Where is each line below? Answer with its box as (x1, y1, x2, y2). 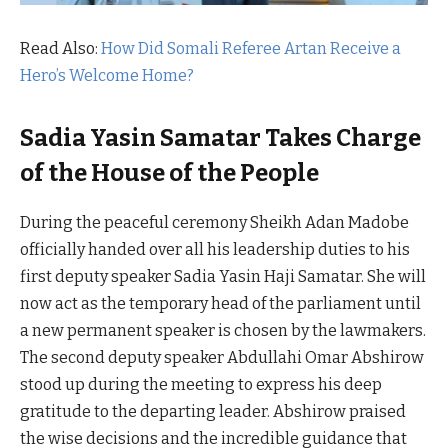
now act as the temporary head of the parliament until (20, 293, 421, 313)
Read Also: (20, 38, 101, 58)
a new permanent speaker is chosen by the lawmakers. (20, 320, 426, 340)
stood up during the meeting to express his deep (20, 374, 382, 394)
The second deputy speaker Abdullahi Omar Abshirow (20, 347, 424, 367)
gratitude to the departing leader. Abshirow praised (20, 401, 406, 421)
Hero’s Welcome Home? (20, 65, 194, 85)
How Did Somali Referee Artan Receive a (101, 38, 401, 58)
